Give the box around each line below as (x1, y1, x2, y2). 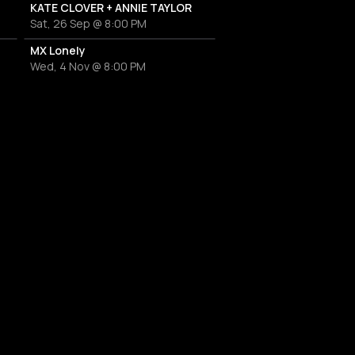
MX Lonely (30, 43, 86, 58)
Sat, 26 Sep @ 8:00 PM (30, 16, 147, 31)
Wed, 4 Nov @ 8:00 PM (30, 59, 146, 74)
